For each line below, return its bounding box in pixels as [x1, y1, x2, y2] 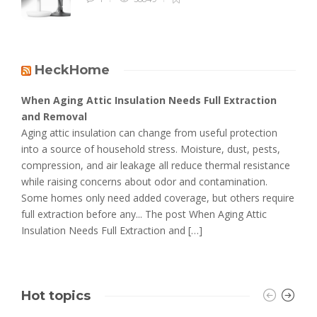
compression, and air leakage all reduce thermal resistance [21, 158, 290, 173]
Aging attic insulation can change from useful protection [21, 126, 277, 140]
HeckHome [35, 62, 110, 79]
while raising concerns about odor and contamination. [21, 175, 267, 189]
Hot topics [21, 288, 91, 304]
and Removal [21, 110, 87, 124]
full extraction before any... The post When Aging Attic [21, 207, 267, 221]
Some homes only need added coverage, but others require [21, 191, 294, 205]
